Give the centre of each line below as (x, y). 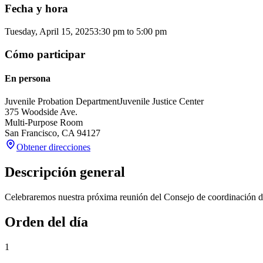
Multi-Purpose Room (44, 123)
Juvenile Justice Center (161, 102)
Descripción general (65, 172)
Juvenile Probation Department (62, 102)
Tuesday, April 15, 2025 (49, 32)
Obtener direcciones (53, 147)
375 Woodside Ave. (41, 112)
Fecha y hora (36, 9)
